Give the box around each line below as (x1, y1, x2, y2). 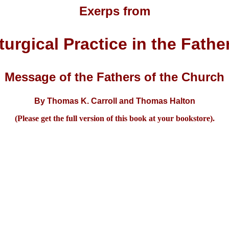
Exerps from (79, 4, 150, 18)
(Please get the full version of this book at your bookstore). (14, 114, 215, 123)
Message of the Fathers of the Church (5, 70, 224, 84)
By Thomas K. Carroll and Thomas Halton (34, 97, 195, 105)
